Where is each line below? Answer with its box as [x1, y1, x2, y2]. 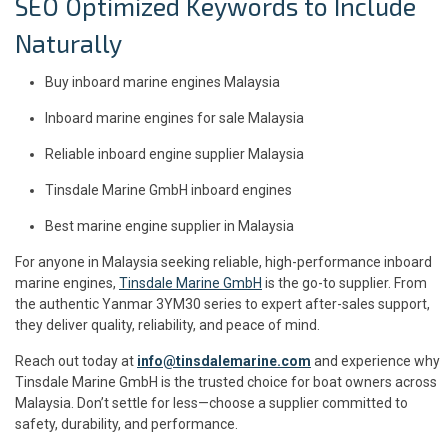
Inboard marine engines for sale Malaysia [45, 109, 304, 126]
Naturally [15, 27, 122, 58]
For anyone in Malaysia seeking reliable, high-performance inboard [15, 253, 432, 270]
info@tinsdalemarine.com [137, 352, 311, 369]
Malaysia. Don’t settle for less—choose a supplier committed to [15, 394, 408, 411]
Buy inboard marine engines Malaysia [45, 73, 280, 90]
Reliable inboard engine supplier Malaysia [45, 145, 304, 162]
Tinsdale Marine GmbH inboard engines [45, 181, 292, 198]
